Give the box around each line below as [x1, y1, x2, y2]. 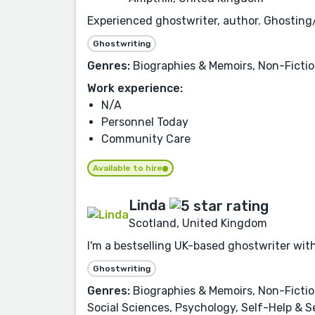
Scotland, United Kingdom [129, 217, 267, 231]
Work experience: [87, 82, 183, 96]
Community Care [101, 132, 191, 146]
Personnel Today [101, 115, 188, 129]
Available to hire [93, 163, 162, 174]
